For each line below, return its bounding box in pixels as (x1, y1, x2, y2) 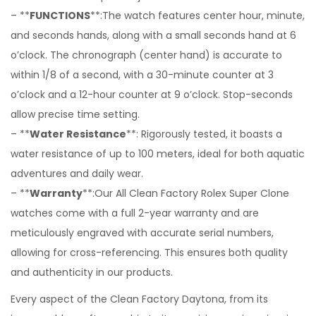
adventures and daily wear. (11, 166, 143, 181)
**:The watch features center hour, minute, (90, 8, 305, 23)
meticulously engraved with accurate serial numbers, (11, 226, 274, 240)
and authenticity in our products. (11, 265, 173, 279)
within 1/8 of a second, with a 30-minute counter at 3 (11, 68, 274, 82)
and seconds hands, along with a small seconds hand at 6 (11, 28, 296, 42)
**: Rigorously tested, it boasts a (126, 127, 282, 141)
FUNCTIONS (30, 8, 90, 23)
